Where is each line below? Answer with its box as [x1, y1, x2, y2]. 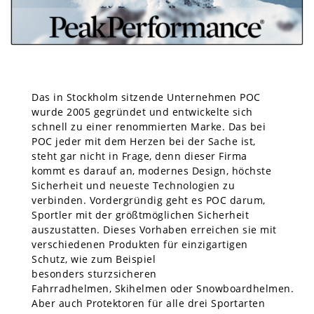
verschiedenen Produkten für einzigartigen [32, 237, 248, 251]
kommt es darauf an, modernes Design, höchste [32, 163, 271, 177]
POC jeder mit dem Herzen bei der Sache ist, [32, 134, 256, 148]
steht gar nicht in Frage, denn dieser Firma [32, 149, 247, 163]
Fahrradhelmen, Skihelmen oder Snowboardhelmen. [32, 281, 294, 295]
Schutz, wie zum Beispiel [32, 252, 156, 266]
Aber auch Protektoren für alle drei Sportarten [32, 296, 265, 310]
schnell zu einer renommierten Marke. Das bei [32, 119, 266, 133]
